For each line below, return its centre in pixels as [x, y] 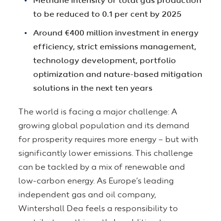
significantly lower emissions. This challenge [106, 154]
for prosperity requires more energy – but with [108, 140]
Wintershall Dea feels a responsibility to [98, 209]
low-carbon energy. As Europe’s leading [96, 182]
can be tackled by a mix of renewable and [102, 168]
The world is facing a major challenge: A [98, 112]
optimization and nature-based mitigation [118, 75]
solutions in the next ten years [93, 89]
